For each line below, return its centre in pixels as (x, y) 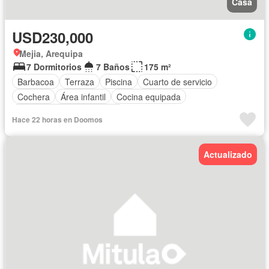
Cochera (34, 96)
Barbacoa (36, 81)
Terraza (80, 81)
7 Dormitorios (54, 67)
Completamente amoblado (68, 111)
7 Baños (113, 67)
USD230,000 (53, 38)
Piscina (119, 81)
